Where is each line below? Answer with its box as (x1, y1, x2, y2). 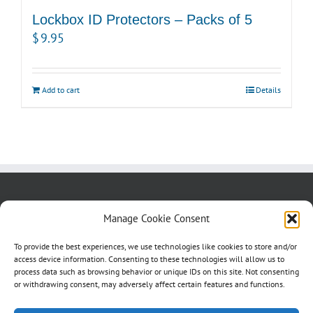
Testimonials (21, 225, 74, 238)
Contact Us (153, 206, 199, 219)
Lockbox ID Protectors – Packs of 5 (32, 11, 252, 27)
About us (21, 206, 59, 219)
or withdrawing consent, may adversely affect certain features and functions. (14, 279, 285, 289)
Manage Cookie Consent (103, 212, 210, 225)
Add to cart (42, 84, 80, 95)
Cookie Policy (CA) (111, 225, 187, 238)
